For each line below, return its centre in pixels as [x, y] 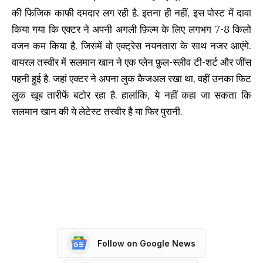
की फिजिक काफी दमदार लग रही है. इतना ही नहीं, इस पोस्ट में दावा [131, 13]
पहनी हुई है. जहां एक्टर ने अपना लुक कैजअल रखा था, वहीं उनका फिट [131, 78]
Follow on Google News [146, 243]
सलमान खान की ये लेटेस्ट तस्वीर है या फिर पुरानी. [97, 111]
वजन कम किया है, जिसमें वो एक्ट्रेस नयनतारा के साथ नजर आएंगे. [131, 45]
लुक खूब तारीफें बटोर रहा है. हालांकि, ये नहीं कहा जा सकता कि [131, 95]
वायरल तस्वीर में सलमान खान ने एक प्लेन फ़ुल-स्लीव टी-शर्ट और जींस [131, 62]
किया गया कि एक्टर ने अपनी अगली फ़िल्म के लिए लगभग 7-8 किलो [131, 29]
